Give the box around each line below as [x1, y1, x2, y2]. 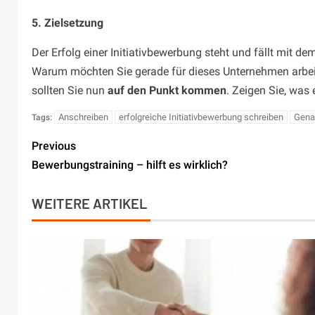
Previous [32, 139, 76, 153]
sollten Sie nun [32, 84, 108, 98]
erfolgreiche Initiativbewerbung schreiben [119, 112, 283, 123]
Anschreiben [58, 112, 108, 123]
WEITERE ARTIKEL [32, 195, 147, 212]
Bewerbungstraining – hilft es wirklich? [32, 158, 228, 172]
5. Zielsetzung [32, 16, 103, 30]
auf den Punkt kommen [108, 84, 226, 98]
